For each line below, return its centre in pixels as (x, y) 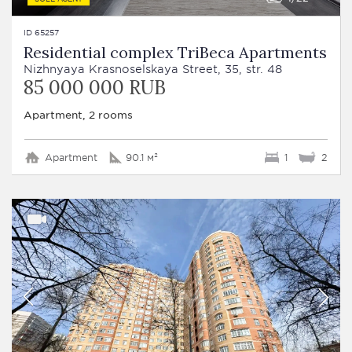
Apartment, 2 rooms (78, 114)
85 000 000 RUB (95, 87)
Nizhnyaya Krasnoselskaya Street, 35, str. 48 (153, 68)
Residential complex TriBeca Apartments (175, 52)
